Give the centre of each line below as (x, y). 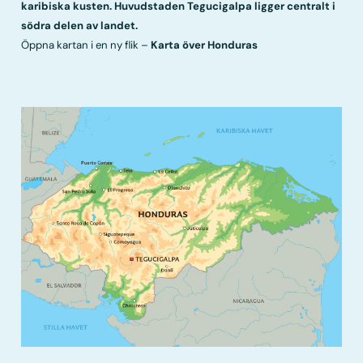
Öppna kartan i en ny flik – (86, 45)
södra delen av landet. (80, 25)
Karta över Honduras (205, 45)
